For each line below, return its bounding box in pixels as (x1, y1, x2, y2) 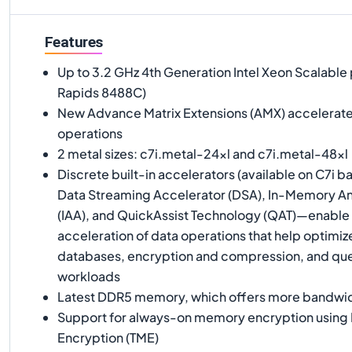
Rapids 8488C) (57, 83, 146, 101)
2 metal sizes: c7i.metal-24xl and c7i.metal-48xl (57, 145, 348, 162)
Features (45, 33, 103, 51)
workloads (57, 267, 120, 284)
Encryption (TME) (57, 328, 159, 346)
